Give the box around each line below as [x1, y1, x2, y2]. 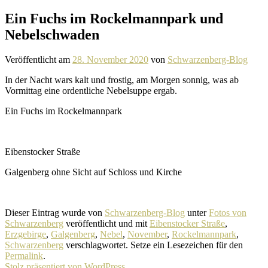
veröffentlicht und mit [63, 218, 150, 229]
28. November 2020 [72, 54, 148, 65]
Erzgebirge [5, 229, 46, 240]
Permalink [5, 251, 43, 261]
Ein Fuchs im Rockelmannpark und [5, 10, 223, 26]
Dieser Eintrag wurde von [5, 208, 105, 218]
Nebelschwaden [5, 26, 99, 42]
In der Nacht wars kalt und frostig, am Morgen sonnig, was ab [5, 75, 239, 86]
